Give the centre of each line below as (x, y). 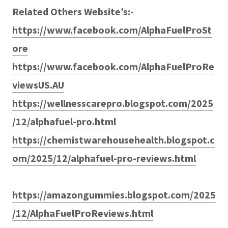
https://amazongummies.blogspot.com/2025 (114, 194)
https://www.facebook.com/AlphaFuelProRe (113, 66)
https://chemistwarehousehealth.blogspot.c (113, 139)
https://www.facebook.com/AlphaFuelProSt (112, 30)
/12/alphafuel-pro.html (64, 121)
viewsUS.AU (38, 84)
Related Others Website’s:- (73, 11)
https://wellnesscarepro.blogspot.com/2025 (113, 103)
